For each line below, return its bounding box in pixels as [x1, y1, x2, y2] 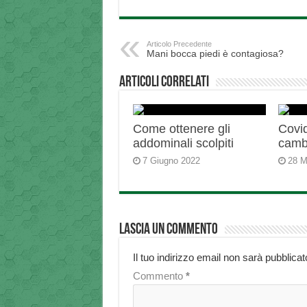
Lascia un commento [119, 222, 218, 238]
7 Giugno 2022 [142, 156, 200, 167]
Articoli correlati [119, 75, 209, 91]
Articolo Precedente [146, 40, 212, 49]
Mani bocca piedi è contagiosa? [146, 48, 284, 60]
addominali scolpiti [132, 136, 234, 151]
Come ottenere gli [132, 122, 230, 136]
